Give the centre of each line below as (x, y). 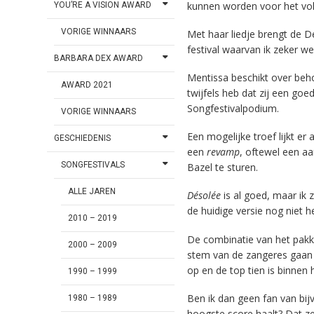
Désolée (204, 196)
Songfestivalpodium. (233, 108)
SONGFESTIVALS (93, 165)
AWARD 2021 (87, 85)
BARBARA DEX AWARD (99, 59)
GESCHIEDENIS (83, 138)
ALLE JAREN (92, 192)
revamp (223, 152)
